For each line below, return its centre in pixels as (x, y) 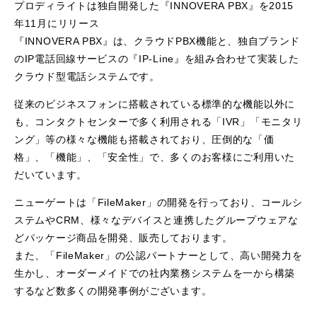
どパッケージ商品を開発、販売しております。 (123, 238)
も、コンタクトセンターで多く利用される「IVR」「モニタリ (158, 122)
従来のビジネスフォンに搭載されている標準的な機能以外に (155, 104)
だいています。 (51, 175)
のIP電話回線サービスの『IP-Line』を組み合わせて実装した (157, 59)
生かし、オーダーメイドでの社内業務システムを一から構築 (155, 273)
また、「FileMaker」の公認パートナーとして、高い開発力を (158, 255)
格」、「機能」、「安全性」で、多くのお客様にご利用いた (155, 157)
